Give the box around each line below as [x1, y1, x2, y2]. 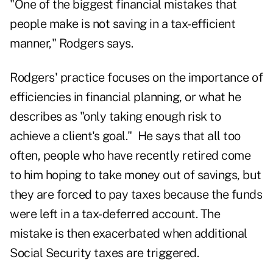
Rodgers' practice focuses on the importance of [10, 70, 263, 85]
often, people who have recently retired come [10, 148, 250, 163]
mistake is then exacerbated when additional [10, 226, 247, 241]
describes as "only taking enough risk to [10, 109, 221, 124]
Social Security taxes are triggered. [10, 246, 202, 261]
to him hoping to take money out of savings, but [10, 168, 261, 183]
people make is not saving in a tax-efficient [10, 16, 235, 32]
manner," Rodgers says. [10, 36, 136, 51]
